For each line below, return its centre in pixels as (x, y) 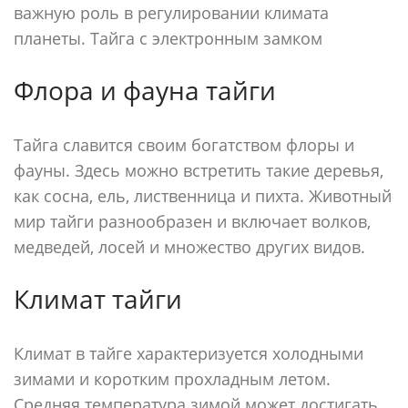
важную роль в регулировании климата (171, 13)
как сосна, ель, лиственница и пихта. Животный (203, 196)
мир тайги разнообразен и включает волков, (192, 221)
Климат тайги (98, 299)
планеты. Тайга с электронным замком (168, 38)
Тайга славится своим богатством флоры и (184, 145)
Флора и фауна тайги (145, 90)
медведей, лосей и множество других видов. (189, 247)
